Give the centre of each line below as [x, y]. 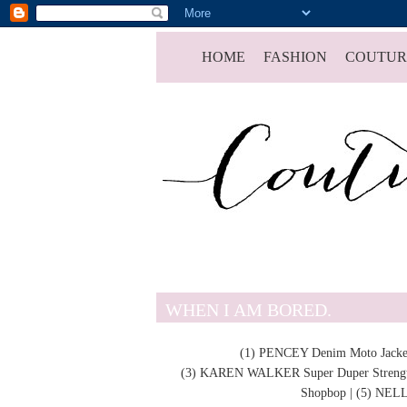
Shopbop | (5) [338, 393]
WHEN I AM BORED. [248, 310]
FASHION [295, 57]
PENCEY [283, 353]
